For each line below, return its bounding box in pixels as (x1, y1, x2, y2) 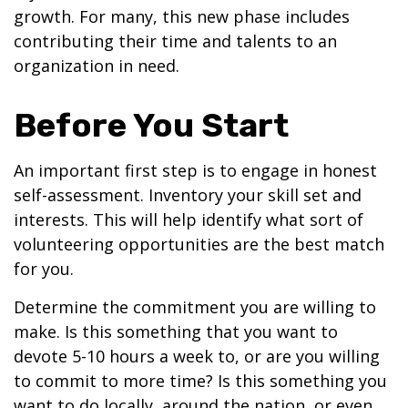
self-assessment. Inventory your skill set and (14, 184, 362, 206)
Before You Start (14, 106, 289, 145)
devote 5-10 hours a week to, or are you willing (14, 345, 380, 367)
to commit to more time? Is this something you (14, 370, 387, 392)
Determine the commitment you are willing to (14, 296, 376, 318)
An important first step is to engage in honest (14, 159, 377, 181)
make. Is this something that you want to (14, 321, 338, 342)
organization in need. (14, 55, 179, 76)
